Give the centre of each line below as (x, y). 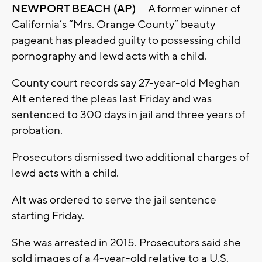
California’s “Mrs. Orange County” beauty (113, 25)
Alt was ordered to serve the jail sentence (114, 200)
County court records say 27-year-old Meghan (126, 83)
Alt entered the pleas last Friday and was (112, 99)
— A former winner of (188, 9)
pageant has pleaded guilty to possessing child (126, 41)
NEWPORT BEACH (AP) (74, 9)
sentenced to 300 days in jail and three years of (128, 115)
